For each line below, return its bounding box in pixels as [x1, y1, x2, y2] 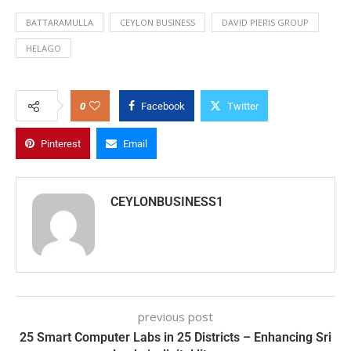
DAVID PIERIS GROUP [222, 16, 309, 28]
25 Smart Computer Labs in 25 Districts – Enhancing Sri [20, 329, 331, 345]
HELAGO [26, 42, 61, 54]
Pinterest [41, 137, 81, 150]
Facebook [141, 100, 185, 112]
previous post [138, 308, 213, 324]
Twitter [227, 100, 259, 112]
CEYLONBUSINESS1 [110, 194, 223, 209]
